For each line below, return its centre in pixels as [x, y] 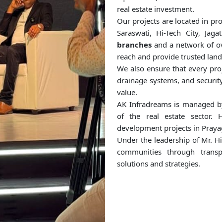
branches [134, 45]
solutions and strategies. [159, 164]
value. [127, 92]
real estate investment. [156, 9]
